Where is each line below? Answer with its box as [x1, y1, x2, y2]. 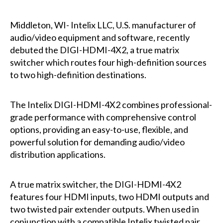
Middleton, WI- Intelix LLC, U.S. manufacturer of [9, 19, 196, 30]
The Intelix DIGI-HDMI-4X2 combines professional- [9, 99, 212, 110]
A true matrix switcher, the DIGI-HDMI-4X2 [9, 178, 181, 190]
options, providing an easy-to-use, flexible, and [9, 123, 188, 135]
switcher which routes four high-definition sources [9, 56, 207, 68]
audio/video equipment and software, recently [9, 31, 190, 43]
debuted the [9, 44, 60, 55]
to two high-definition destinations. [9, 69, 146, 80]
